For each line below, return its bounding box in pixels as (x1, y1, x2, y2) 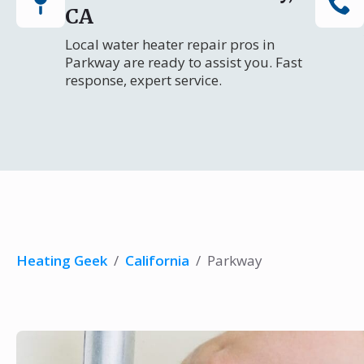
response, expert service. (65, 71, 222, 89)
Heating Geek (16, 251, 107, 270)
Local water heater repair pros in (65, 35, 275, 54)
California (125, 251, 189, 270)
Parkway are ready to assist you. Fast (65, 53, 302, 71)
